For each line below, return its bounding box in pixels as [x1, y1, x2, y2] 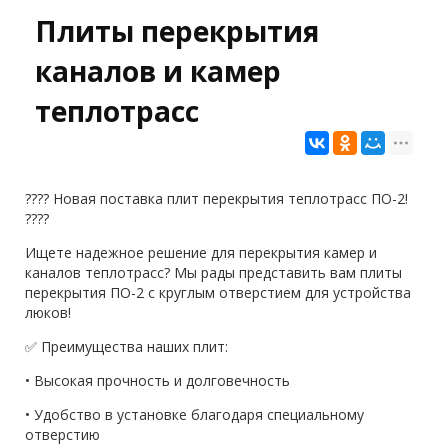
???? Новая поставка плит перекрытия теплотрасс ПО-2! [25, 189, 408, 208]
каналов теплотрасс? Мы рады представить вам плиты [25, 263, 402, 282]
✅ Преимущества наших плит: [25, 337, 228, 356]
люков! [25, 303, 71, 322]
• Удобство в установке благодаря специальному [25, 405, 364, 424]
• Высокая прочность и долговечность [25, 371, 290, 390]
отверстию [25, 425, 100, 444]
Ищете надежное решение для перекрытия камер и [25, 243, 377, 262]
